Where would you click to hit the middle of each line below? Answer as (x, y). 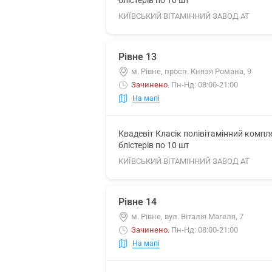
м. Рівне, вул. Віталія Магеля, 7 (187, 216)
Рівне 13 (138, 57)
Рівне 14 (138, 202)
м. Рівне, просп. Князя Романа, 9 (191, 71)
